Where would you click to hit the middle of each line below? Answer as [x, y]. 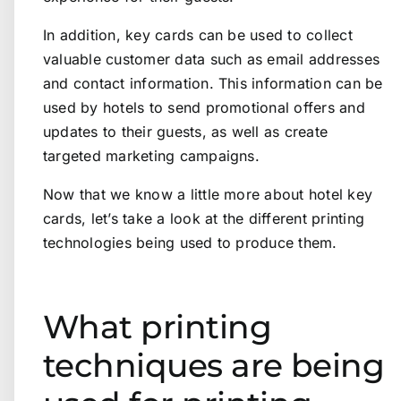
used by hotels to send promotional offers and [204, 107]
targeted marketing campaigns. [151, 155]
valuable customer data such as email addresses [212, 59]
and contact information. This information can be [213, 83]
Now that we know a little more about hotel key [208, 194]
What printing [157, 326]
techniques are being [214, 365]
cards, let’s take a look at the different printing [204, 218]
